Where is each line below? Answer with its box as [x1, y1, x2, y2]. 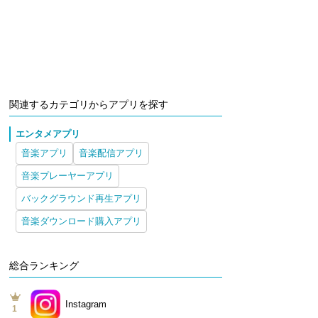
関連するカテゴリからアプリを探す [9, 99, 168, 110]
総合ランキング [9, 260, 79, 271]
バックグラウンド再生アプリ [21, 193, 141, 204]
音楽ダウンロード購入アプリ [21, 216, 141, 226]
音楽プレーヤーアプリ [21, 170, 114, 181]
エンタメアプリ [15, 128, 80, 139]
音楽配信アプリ [78, 148, 143, 158]
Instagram [65, 299, 106, 309]
